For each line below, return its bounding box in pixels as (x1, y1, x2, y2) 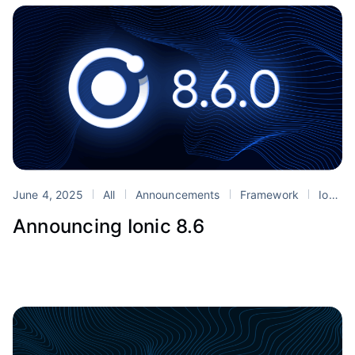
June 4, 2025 (13, 187, 86, 201)
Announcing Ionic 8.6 (13, 214, 204, 238)
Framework (236, 187, 303, 201)
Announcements (132, 187, 223, 201)
